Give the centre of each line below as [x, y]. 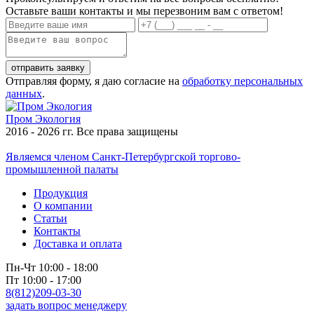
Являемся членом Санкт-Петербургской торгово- [123, 157]
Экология [58, 119]
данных [24, 94]
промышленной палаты [62, 169]
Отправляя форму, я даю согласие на [94, 81]
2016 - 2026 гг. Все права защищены [92, 131]
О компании [63, 206]
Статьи [50, 218]
